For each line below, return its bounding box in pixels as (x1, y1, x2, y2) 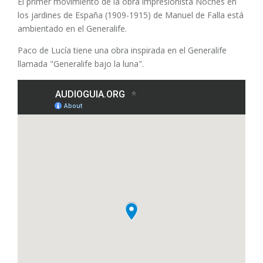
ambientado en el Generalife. (18, 23, 127, 34)
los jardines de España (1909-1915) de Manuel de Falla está (18, 9, 244, 21)
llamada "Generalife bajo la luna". (18, 58, 144, 69)
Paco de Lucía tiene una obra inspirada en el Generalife (18, 45, 227, 56)
